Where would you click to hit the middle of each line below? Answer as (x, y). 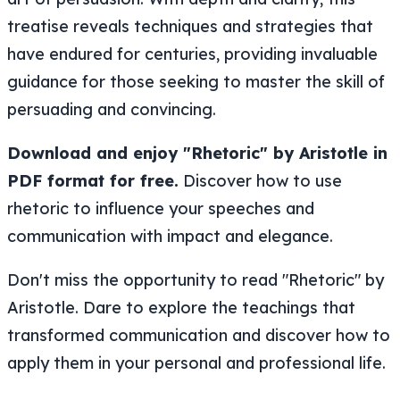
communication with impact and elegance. (170, 236)
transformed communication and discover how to (199, 335)
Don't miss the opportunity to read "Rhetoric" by (196, 279)
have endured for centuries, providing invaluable (192, 54)
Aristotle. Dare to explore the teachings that (181, 307)
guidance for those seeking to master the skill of (196, 81)
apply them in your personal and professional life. (196, 362)
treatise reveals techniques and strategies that (190, 26)
